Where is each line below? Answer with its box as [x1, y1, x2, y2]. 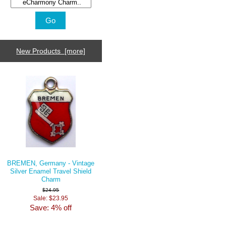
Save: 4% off [30, 203, 72, 212]
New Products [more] [16, 47, 86, 55]
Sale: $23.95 [33, 194, 69, 201]
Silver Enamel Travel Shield [10, 167, 92, 175]
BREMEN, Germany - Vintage [7, 159, 95, 167]
